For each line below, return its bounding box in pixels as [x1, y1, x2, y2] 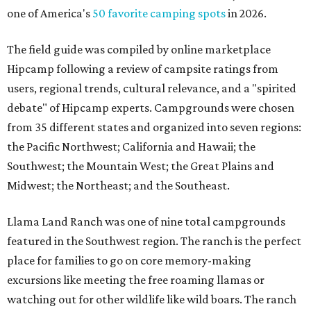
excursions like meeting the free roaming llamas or [7, 273, 264, 287]
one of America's [7, 6, 92, 21]
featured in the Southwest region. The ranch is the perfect [7, 234, 301, 249]
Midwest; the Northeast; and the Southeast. [7, 178, 230, 193]
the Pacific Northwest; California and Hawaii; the [7, 140, 255, 154]
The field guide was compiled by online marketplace [7, 42, 271, 57]
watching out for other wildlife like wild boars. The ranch [7, 292, 296, 307]
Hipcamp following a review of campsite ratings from [7, 62, 278, 76]
